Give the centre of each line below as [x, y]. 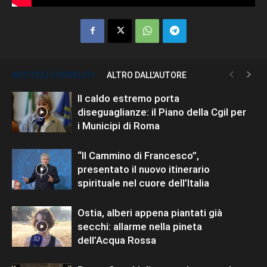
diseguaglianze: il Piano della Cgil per [162, 112]
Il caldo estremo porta [128, 98]
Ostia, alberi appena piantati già [150, 212]
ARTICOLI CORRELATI [53, 75]
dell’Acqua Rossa [117, 240]
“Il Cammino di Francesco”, [138, 155]
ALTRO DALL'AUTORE [147, 75]
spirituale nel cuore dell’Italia [143, 183]
